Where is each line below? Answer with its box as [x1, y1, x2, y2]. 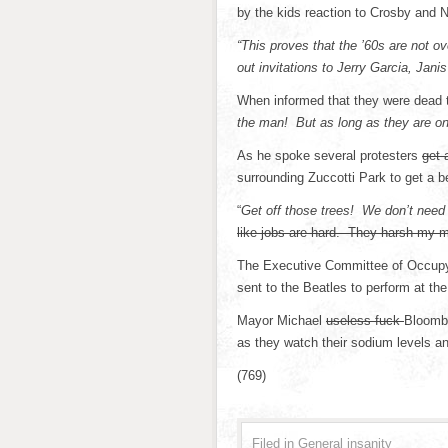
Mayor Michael [237, 313, 326, 328]
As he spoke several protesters [237, 148, 422, 163]
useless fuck [326, 313, 404, 328]
